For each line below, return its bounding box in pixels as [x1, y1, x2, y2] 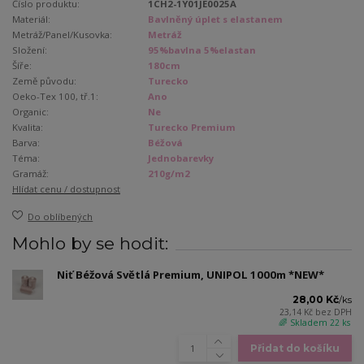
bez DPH [314, 305, 352, 318]
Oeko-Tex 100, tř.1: [12, 89, 98, 102]
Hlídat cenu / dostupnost [12, 182, 120, 195]
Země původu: [12, 74, 76, 87]
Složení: [12, 43, 47, 56]
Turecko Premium [148, 120, 236, 133]
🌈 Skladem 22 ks [278, 316, 350, 328]
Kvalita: [12, 120, 43, 133]
